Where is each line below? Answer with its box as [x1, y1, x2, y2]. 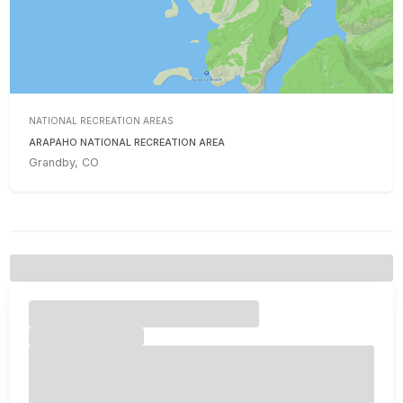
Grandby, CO [29, 155, 100, 169]
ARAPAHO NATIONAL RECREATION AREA [29, 137, 226, 149]
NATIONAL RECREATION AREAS [29, 114, 175, 126]
